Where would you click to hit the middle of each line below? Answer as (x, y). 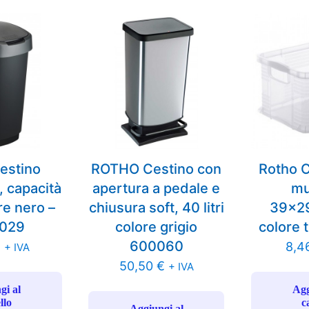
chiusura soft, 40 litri (156, 208)
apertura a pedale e (157, 189)
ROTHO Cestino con (157, 169)
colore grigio (157, 227)
